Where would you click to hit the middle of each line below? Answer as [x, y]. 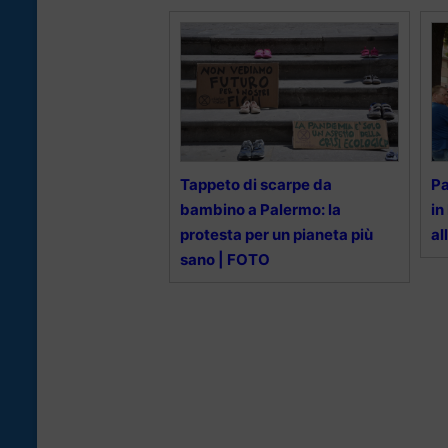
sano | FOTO [225, 260]
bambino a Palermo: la [260, 210]
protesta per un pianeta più [276, 235]
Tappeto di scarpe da [256, 185]
